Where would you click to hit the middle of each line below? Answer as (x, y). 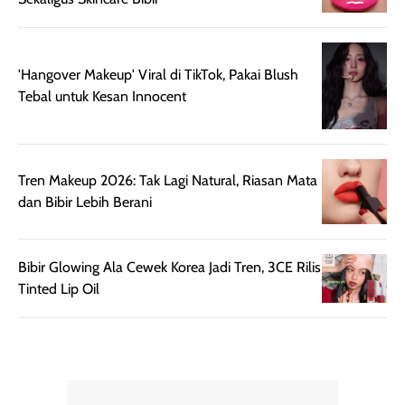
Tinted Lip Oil (59, 288)
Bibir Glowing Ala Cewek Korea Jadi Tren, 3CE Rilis (170, 267)
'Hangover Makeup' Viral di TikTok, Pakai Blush (158, 74)
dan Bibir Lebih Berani (85, 202)
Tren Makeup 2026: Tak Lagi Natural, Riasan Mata (168, 180)
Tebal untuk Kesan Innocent (102, 96)
